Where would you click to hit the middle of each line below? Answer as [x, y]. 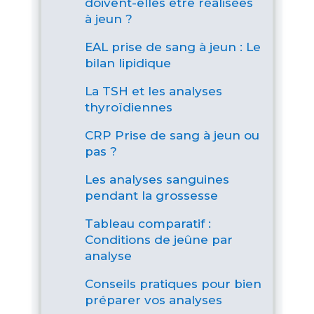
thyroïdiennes [128, 107]
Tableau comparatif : [148, 223]
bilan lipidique [128, 63]
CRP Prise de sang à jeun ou [172, 135]
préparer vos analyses [153, 300]
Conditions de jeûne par [158, 239]
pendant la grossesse [151, 195]
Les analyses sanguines [157, 179]
